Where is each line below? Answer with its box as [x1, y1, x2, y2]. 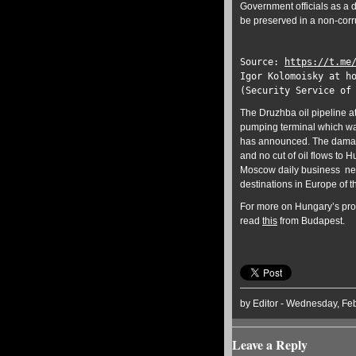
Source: [240, 56, 284, 68]
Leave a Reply [232, 335, 308, 354]
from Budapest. [277, 215, 350, 226]
